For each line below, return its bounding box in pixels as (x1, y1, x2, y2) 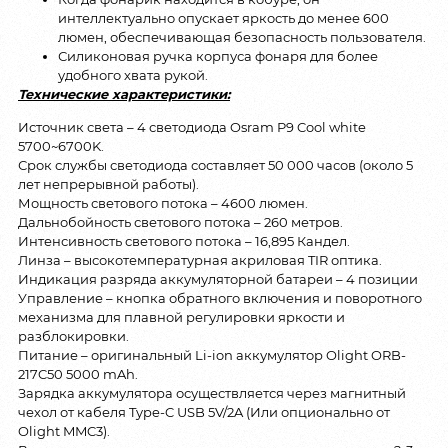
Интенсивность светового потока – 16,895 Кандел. (18, 233, 350, 250)
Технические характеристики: (18, 85, 230, 102)
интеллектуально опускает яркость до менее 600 (58, 9, 389, 26)
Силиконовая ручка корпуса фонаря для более (58, 47, 378, 64)
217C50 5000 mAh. (18, 366, 138, 383)
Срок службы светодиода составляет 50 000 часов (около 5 (18, 157, 413, 174)
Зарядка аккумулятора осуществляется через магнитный (18, 385, 406, 402)
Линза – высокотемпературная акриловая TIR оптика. (18, 252, 382, 269)
